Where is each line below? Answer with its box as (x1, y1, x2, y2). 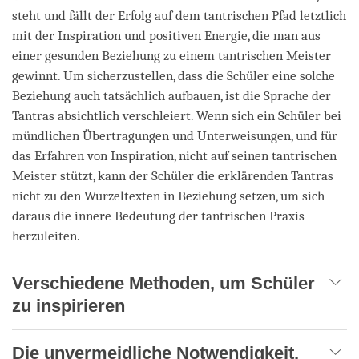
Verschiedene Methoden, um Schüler (12, 272, 315, 293)
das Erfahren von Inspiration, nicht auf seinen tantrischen (12, 147, 337, 163)
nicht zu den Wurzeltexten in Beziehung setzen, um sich (12, 188, 325, 204)
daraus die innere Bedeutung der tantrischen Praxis (12, 208, 305, 224)
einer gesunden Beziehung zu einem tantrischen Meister (12, 47, 331, 63)
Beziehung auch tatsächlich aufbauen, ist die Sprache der (12, 87, 331, 103)
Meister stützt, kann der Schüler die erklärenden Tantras (12, 167, 333, 184)
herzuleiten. (12, 228, 80, 244)
